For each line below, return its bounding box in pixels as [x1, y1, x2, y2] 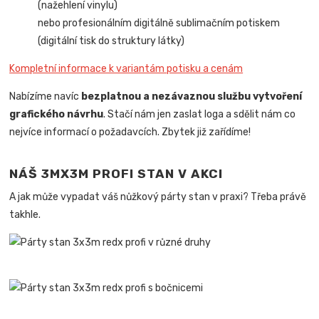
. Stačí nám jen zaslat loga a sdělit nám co [103, 108, 296, 120]
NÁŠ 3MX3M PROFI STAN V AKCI [9, 166, 224, 181]
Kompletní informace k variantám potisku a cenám [9, 62, 244, 75]
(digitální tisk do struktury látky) [38, 34, 185, 47]
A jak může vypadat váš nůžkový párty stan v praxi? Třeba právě [9, 190, 307, 203]
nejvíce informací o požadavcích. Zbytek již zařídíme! [9, 125, 251, 138]
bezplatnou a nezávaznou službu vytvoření [81, 90, 303, 103]
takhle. [9, 208, 41, 221]
